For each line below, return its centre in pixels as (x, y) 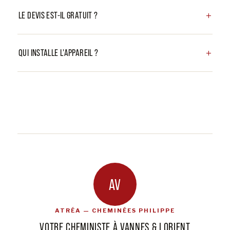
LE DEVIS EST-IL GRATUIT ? (58, 15)
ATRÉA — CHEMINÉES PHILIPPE (115, 210)
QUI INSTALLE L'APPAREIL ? (59, 52)
